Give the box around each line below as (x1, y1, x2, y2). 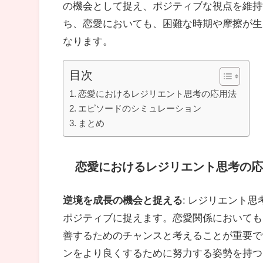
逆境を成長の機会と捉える (63, 194, 183, 205)
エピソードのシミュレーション (78, 103, 202, 113)
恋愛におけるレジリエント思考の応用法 (78, 89, 237, 98)
